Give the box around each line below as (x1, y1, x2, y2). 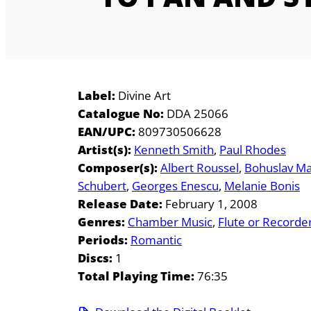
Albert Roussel (160, 160, 239, 176)
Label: (78, 87, 115, 104)
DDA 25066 (164, 106, 228, 122)
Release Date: (78, 196, 162, 212)
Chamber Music (128, 214, 212, 230)
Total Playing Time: (78, 268, 194, 285)
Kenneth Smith (134, 142, 214, 158)
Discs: (78, 250, 112, 267)
